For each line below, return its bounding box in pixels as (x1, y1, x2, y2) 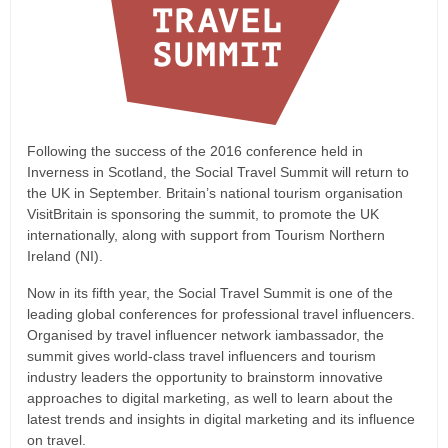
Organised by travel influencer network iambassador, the (27, 327, 384, 343)
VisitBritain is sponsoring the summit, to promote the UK (27, 206, 379, 222)
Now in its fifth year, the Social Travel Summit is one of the (27, 285, 393, 301)
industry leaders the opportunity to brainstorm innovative (27, 369, 383, 385)
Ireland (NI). (27, 248, 107, 264)
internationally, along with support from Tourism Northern (27, 227, 385, 243)
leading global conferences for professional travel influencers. (27, 306, 415, 322)
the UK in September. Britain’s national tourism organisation (27, 185, 403, 201)
